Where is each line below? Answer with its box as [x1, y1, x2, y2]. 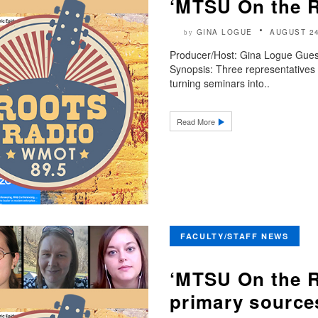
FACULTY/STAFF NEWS [180, 230, 289, 241]
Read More [177, 116, 217, 128]
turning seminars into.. [170, 76, 270, 91]
